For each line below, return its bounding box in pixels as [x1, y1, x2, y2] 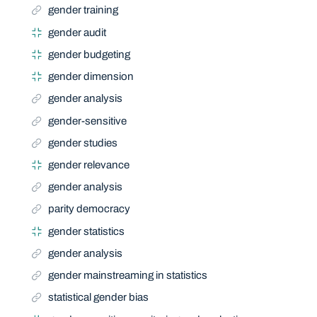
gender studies [48, 137, 118, 149]
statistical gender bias [48, 292, 149, 304]
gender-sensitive [48, 115, 127, 127]
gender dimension [48, 71, 134, 83]
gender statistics [48, 225, 125, 237]
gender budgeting [48, 48, 131, 60]
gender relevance [48, 158, 130, 171]
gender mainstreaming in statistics [48, 270, 208, 282]
